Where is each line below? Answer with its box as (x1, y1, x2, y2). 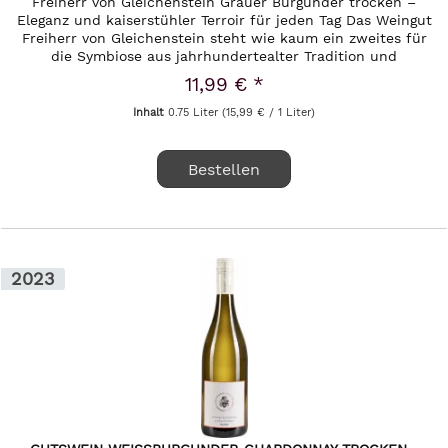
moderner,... (183, 66, 266, 83)
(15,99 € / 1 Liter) (222, 106, 316, 120)
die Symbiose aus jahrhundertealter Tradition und (51, 48, 398, 65)
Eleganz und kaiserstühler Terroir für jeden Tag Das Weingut (16, 12, 432, 29)
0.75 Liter (168, 106, 223, 120)
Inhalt (133, 106, 169, 120)
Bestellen (188, 160, 261, 180)
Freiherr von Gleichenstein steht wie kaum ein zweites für (21, 30, 427, 47)
